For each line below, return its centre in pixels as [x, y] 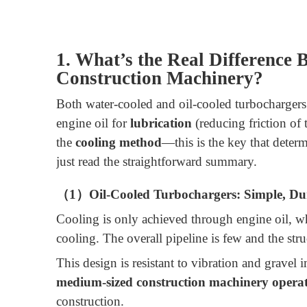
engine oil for [93, 123]
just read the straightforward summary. [157, 161]
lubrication [161, 123]
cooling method [119, 142]
